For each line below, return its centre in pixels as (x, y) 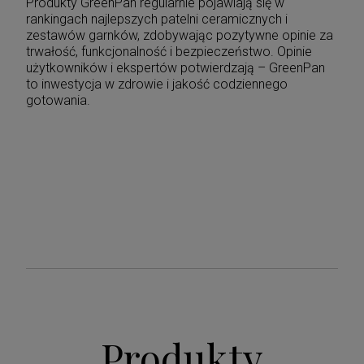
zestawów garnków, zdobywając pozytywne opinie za (180, 35)
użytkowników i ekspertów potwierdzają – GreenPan (175, 67)
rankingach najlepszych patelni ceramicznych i (157, 19)
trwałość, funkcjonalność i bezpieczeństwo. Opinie (169, 51)
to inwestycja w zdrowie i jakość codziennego (157, 84)
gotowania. (58, 100)
